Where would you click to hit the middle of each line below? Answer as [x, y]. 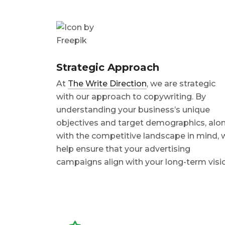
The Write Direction [107, 83]
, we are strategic [181, 83]
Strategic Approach [108, 67]
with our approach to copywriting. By [131, 96]
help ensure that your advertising [123, 149]
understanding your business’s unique [133, 109]
